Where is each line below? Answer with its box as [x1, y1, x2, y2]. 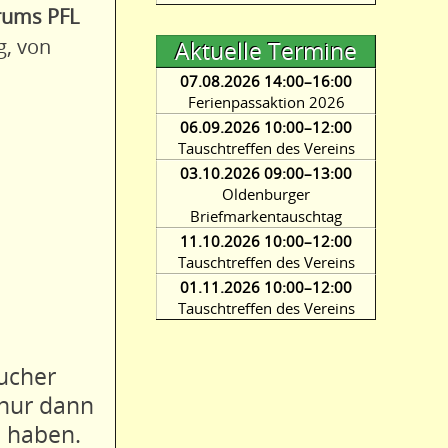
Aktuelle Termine [175, 36, 357, 67]
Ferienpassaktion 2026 [187, 92, 345, 112]
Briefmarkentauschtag [190, 206, 342, 226]
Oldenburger [222, 184, 310, 204]
